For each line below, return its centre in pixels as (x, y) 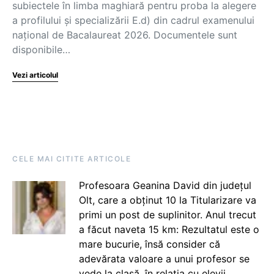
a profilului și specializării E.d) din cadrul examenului (133, 20)
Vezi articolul (35, 75)
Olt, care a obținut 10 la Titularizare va (167, 200)
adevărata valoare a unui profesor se (164, 259)
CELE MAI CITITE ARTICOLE (72, 159)
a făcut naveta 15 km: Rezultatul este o (169, 229)
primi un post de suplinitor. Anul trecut (167, 215)
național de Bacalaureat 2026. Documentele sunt (125, 35)
